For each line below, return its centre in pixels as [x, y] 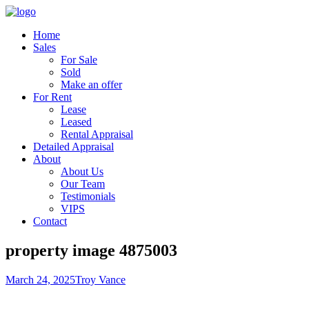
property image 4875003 [91, 250]
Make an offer [91, 84]
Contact [50, 221]
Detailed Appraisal [73, 147]
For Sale [79, 60]
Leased [76, 122]
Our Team [83, 184]
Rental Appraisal [97, 134]
